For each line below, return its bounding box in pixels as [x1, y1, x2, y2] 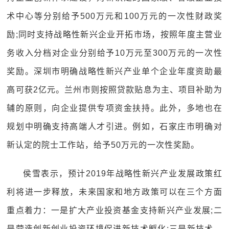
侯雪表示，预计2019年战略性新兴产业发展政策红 [23, 169, 222, 178]
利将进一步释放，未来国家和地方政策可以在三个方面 [7, 188, 222, 196]
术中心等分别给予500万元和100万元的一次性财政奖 [7, 12, 222, 20]
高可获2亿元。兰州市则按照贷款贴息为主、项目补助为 [7, 85, 222, 94]
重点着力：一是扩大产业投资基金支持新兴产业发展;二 [7, 206, 222, 215]
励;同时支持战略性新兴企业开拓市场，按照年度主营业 [7, 30, 222, 39]
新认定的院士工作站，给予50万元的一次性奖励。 [7, 141, 200, 149]
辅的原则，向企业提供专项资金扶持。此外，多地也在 [7, 104, 222, 112]
